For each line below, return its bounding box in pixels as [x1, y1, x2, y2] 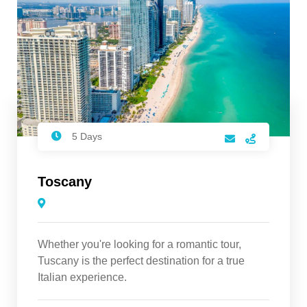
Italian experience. [38, 271, 127, 283]
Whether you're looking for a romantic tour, [38, 238, 241, 250]
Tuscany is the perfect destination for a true [38, 254, 245, 267]
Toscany [38, 173, 92, 189]
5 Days [72, 130, 102, 142]
